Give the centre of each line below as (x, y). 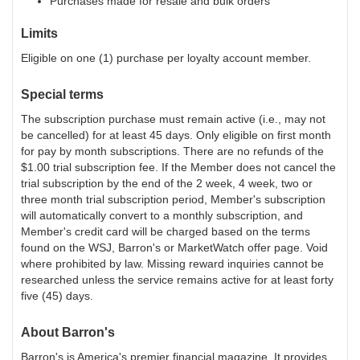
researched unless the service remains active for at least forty (177, 280)
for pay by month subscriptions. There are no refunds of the (172, 151)
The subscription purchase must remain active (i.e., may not (173, 119)
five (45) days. (57, 296)
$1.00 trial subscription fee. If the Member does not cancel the (178, 167)
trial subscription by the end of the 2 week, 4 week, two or (167, 183)
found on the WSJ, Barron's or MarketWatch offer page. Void (174, 247)
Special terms (62, 94)
